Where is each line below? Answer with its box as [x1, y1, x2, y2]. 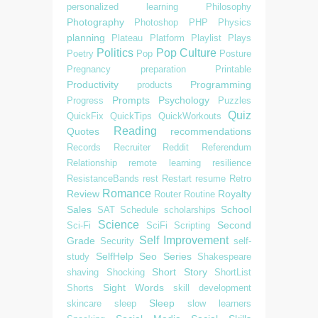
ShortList [214, 266, 251, 278]
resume [195, 172, 226, 184]
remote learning [128, 157, 201, 168]
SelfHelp [95, 250, 133, 262]
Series [163, 250, 192, 262]
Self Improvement [138, 234, 229, 246]
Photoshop [134, 16, 179, 28]
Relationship [67, 157, 117, 168]
